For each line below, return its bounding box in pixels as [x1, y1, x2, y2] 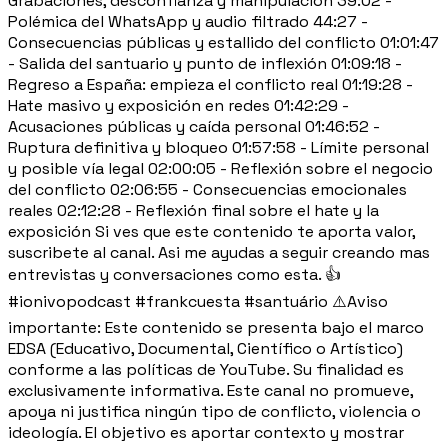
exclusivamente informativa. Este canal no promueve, [8, 379, 413, 401]
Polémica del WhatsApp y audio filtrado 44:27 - [8, 10, 368, 32]
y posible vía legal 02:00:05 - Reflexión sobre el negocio [8, 157, 433, 179]
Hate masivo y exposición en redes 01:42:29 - [8, 94, 349, 116]
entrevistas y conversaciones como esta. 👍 [8, 263, 341, 285]
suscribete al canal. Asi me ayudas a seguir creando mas [8, 241, 430, 263]
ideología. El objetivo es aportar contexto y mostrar [8, 421, 404, 443]
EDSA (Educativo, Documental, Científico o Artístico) [8, 337, 403, 359]
